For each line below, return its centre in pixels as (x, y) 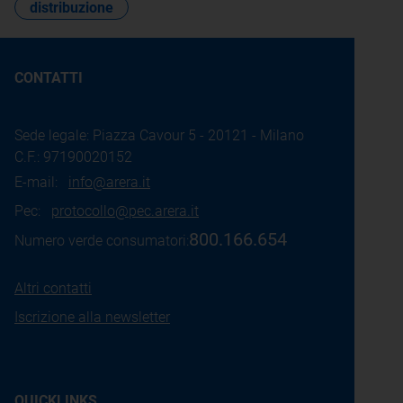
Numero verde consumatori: (102, 241)
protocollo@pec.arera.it (125, 211)
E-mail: (41, 182)
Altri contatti (53, 288)
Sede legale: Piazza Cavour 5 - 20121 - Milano (159, 135)
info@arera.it (109, 182)
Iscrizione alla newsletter (92, 317)
